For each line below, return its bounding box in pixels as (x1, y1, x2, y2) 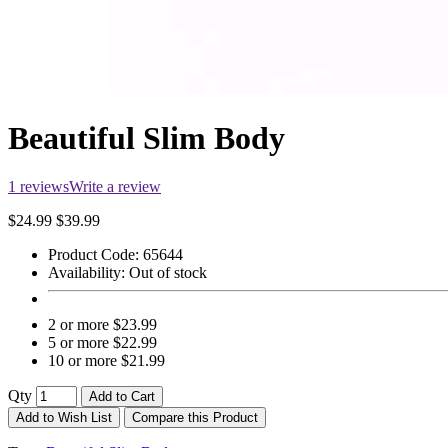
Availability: (48, 264, 129, 282)
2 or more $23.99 (48, 316, 157, 334)
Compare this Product (132, 410, 258, 426)
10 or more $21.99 (48, 352, 165, 370)
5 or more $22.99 (48, 334, 157, 352)
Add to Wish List (16, 410, 112, 426)
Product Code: (48, 246, 143, 264)
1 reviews (8, 178, 69, 196)
